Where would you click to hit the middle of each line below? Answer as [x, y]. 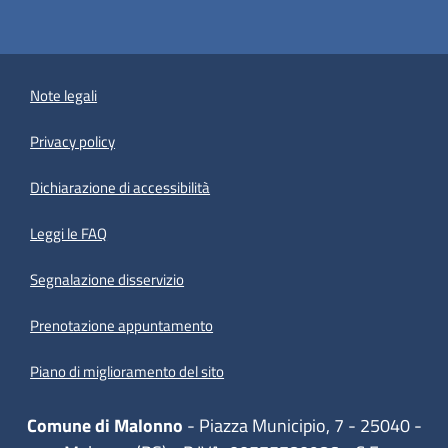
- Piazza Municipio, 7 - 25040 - [302, 426]
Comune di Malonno [104, 426]
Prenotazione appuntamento [122, 326]
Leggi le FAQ [69, 234]
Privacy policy [73, 141]
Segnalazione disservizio [107, 280]
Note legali [64, 95]
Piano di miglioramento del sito [127, 372]
